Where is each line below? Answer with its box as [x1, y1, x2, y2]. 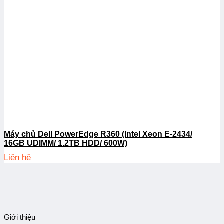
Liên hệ [4, 153, 31, 163]
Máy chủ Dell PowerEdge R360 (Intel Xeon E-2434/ [4, 130, 192, 139]
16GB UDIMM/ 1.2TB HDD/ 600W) [4, 139, 127, 148]
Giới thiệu [4, 212, 35, 221]
